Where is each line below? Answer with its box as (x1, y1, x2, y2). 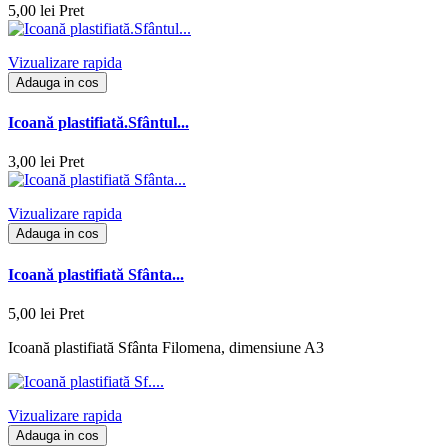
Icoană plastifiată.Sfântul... (8, 114, 189, 132)
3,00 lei (8, 153, 55, 171)
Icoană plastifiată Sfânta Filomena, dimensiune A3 (8, 338, 324, 356)
